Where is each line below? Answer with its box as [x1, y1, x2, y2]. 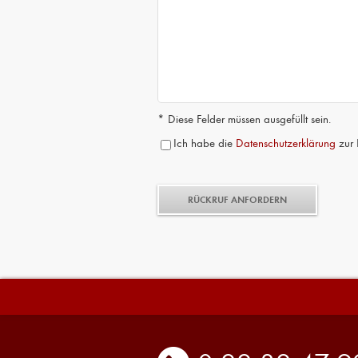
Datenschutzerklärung [236, 136, 336, 150]
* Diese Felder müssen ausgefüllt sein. [157, 112, 331, 126]
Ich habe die [173, 136, 236, 150]
